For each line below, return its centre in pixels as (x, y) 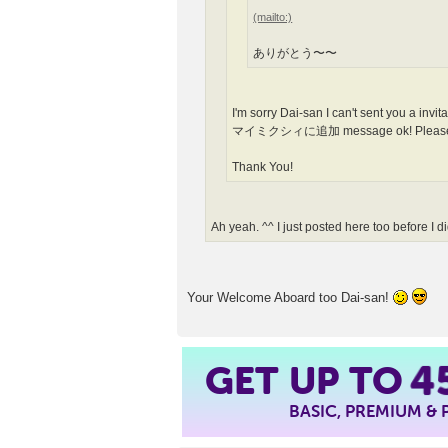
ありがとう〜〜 (295, 53)
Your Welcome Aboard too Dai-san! (290, 298)
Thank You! (263, 167)
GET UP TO (308, 381)
